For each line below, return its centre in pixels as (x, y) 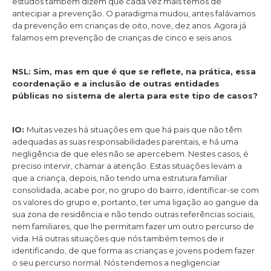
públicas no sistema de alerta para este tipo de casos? (135, 96)
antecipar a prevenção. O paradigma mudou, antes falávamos (134, 13)
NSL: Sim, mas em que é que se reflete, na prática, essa (134, 72)
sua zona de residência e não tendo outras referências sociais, (133, 214)
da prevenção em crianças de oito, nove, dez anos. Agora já (129, 25)
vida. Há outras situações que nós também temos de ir (118, 239)
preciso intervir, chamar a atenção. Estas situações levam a (127, 166)
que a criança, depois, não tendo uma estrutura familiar (120, 178)
